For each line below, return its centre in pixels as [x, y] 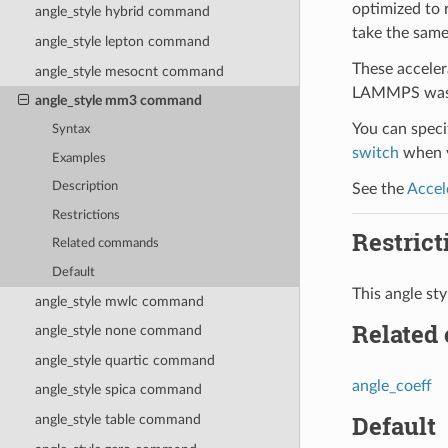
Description [85, 187]
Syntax [71, 130]
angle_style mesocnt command [129, 71]
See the [379, 188]
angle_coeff [391, 385]
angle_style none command [118, 331]
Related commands [106, 244]
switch [375, 152]
